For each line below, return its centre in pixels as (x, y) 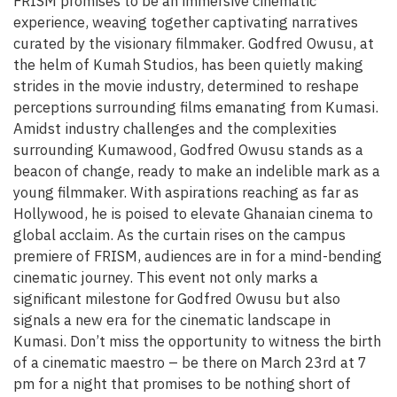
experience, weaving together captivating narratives (186, 23)
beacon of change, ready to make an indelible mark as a (197, 171)
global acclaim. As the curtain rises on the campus (179, 235)
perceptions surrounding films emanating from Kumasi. (196, 108)
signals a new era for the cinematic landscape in (172, 320)
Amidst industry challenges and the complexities (175, 129)
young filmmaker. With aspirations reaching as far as (186, 193)
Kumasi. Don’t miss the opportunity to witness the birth (197, 342)
